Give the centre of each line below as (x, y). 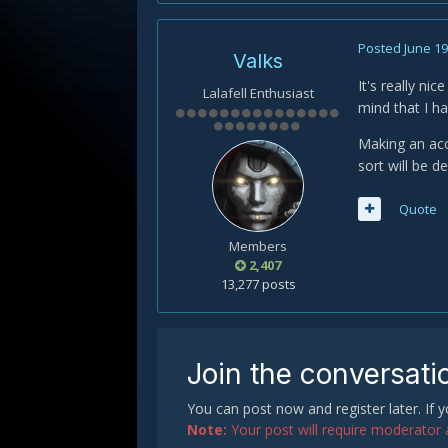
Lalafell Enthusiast (258, 93)
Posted (381, 48)
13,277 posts (258, 284)
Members (258, 246)
